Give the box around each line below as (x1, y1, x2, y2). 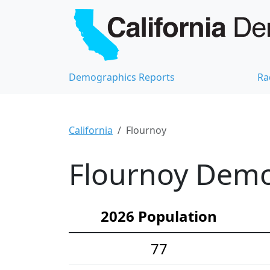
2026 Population (101, 206, 217, 226)
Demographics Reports (69, 70, 175, 84)
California (69, 123, 113, 137)
